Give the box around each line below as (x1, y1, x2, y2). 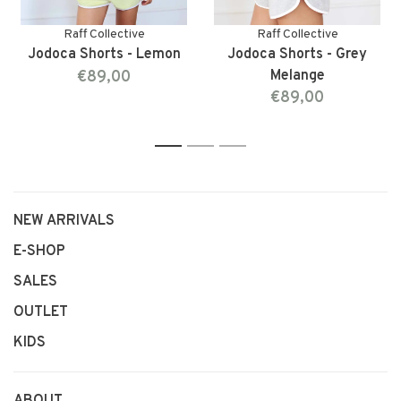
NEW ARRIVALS (13, 211, 115, 230)
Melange (269, 67, 325, 86)
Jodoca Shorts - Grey (227, 46, 367, 64)
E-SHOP (13, 242, 65, 260)
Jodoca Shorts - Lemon (27, 46, 181, 64)
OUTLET (13, 303, 68, 321)
